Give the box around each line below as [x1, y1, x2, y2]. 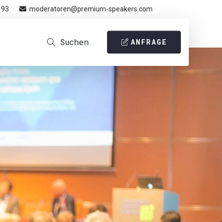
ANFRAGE [131, 37, 167, 47]
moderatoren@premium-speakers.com [29, 5, 153, 13]
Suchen [59, 37, 89, 47]
